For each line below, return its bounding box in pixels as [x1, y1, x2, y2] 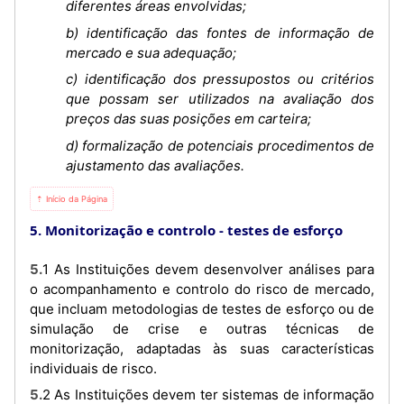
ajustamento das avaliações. [66, 156, 244, 174]
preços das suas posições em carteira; [66, 110, 311, 128]
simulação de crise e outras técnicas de [30, 319, 374, 337]
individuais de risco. [30, 359, 157, 377]
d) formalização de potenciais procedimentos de [66, 136, 374, 154]
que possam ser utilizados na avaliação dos [66, 90, 374, 108]
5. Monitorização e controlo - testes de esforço [30, 220, 343, 239]
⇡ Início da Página [36, 193, 107, 204]
